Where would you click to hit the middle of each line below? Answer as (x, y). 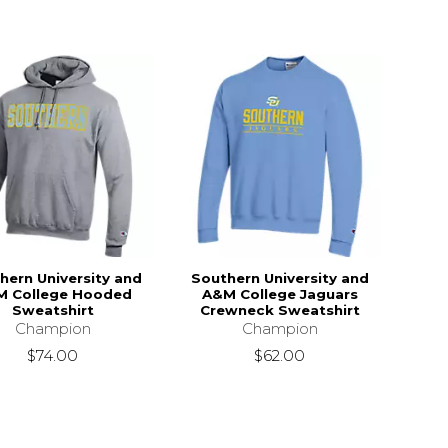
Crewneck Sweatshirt (279, 310)
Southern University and (279, 278)
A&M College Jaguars (279, 294)
